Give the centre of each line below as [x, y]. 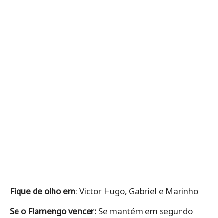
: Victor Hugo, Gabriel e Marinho [137, 191]
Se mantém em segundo [145, 211]
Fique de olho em [43, 191]
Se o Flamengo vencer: [53, 211]
